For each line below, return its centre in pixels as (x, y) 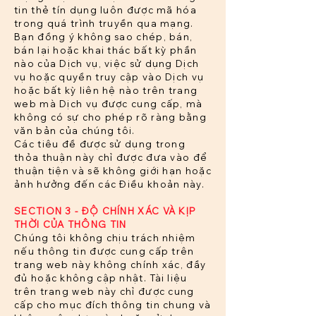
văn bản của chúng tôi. (75, 131)
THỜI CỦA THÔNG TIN (71, 225)
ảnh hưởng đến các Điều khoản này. (109, 184)
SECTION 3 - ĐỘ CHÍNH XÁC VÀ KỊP (105, 211)
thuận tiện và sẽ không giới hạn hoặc (113, 171)
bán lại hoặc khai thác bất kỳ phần (106, 50)
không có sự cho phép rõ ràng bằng (110, 117)
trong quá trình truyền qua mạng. (104, 24)
